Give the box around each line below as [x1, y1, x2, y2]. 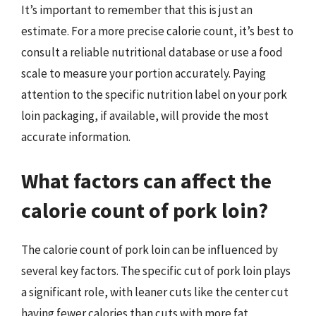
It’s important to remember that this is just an [21, 2, 253, 18]
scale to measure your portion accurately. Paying [21, 66, 266, 81]
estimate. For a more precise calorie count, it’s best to [21, 23, 293, 39]
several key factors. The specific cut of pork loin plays [21, 262, 291, 279]
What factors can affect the [21, 166, 272, 194]
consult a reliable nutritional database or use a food [21, 44, 283, 60]
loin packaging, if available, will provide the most [21, 108, 269, 123]
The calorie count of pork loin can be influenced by [21, 241, 278, 257]
